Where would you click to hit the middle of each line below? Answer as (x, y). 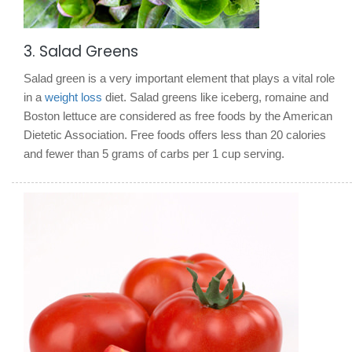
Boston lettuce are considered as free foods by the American (178, 115)
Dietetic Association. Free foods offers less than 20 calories (175, 134)
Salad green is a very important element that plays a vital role (179, 78)
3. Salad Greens (81, 51)
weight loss (73, 97)
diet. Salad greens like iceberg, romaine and (215, 97)
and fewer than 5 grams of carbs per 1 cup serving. (154, 153)
